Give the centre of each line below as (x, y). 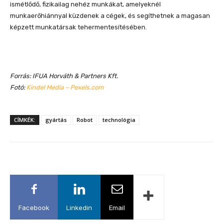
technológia (119, 120)
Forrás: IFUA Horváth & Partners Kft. (64, 76)
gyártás (56, 120)
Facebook (34, 208)
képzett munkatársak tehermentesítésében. (78, 27)
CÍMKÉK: (25, 120)
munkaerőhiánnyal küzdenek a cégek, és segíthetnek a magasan (110, 16)
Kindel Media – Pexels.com (65, 87)
